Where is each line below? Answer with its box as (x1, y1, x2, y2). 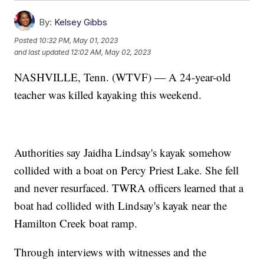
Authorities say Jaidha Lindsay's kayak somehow (14, 144, 232, 160)
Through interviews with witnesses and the (14, 244, 207, 259)
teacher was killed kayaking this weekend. (14, 87, 202, 102)
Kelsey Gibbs (54, 16, 108, 28)
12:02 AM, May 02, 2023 (71, 48, 151, 57)
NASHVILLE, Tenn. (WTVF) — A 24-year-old (14, 69, 232, 84)
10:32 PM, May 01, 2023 (39, 36, 118, 45)
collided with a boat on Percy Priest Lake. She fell (14, 162, 239, 177)
